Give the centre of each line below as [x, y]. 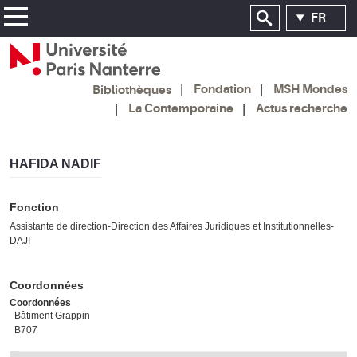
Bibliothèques [132, 90]
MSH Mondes [310, 90]
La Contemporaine [181, 108]
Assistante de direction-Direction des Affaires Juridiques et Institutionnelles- [172, 226]
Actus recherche [302, 108]
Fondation [222, 90]
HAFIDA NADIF [55, 163]
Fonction [34, 207]
